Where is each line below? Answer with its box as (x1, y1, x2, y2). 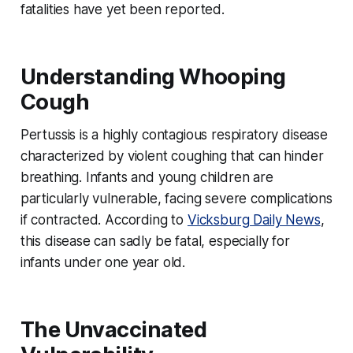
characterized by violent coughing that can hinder (20, 147, 324, 164)
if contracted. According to (20, 211, 188, 228)
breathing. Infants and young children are (20, 169, 273, 185)
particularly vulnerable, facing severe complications (20, 190, 333, 206)
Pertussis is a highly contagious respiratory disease (20, 126, 328, 143)
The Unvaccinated (20, 316, 206, 343)
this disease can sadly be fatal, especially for (20, 232, 290, 249)
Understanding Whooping (20, 63, 286, 90)
